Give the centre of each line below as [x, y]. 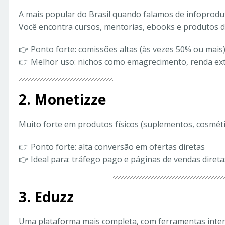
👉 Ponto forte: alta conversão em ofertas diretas [112, 147]
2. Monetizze [62, 100]
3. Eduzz [46, 197]
